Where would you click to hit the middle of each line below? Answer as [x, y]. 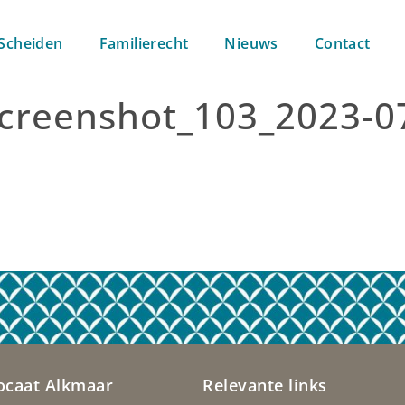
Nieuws [251, 43]
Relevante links [265, 386]
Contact [342, 43]
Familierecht [144, 43]
